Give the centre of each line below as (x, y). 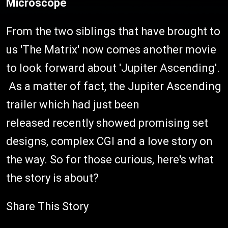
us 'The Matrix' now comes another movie (111, 50)
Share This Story (47, 206)
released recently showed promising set (107, 123)
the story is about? (52, 178)
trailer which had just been (73, 105)
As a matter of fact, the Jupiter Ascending (114, 86)
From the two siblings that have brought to (113, 31)
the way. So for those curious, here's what (110, 160)
